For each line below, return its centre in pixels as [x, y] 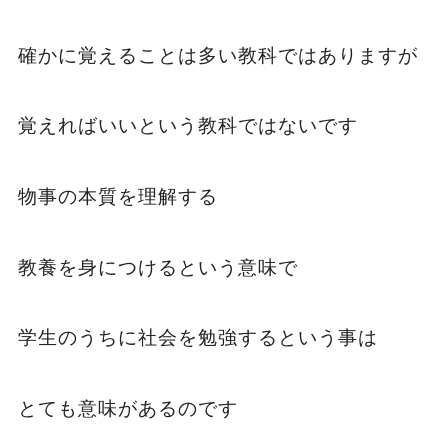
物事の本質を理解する [117, 196]
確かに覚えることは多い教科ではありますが [217, 55]
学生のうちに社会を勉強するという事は [197, 338]
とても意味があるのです [127, 408]
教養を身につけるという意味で [157, 267]
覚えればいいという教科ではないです [187, 126]
